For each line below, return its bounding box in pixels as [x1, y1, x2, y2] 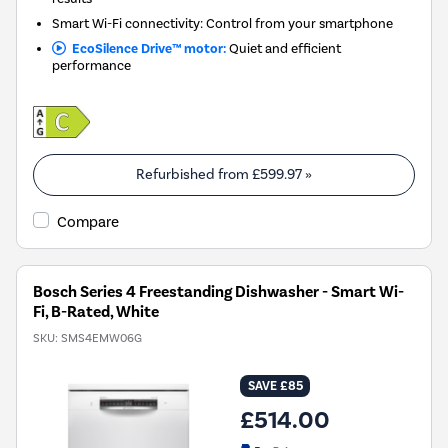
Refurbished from [136, 166, 252, 184]
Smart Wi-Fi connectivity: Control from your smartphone [52, 15, 394, 32]
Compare [57, 213, 119, 232]
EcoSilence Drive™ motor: [65, 40, 226, 58]
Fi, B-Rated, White [33, 302, 159, 323]
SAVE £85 [247, 378, 303, 395]
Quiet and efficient [225, 40, 341, 57]
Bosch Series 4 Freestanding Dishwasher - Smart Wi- [33, 282, 404, 303]
